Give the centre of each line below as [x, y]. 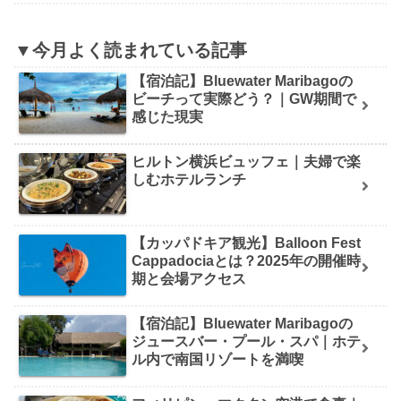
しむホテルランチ [189, 180]
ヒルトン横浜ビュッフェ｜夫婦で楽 [247, 162]
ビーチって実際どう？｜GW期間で [244, 98]
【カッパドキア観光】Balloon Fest [247, 243]
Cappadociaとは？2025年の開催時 [247, 260]
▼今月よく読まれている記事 [131, 50]
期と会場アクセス [189, 278]
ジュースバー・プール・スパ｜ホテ [247, 341]
